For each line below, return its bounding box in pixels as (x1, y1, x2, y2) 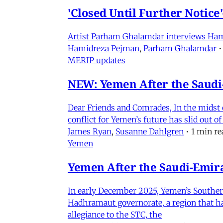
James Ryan (68, 126, 111, 136)
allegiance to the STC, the (68, 209, 162, 220)
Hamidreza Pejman (68, 43, 139, 53)
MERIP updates (68, 55, 125, 65)
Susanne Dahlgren (115, 126, 184, 136)
